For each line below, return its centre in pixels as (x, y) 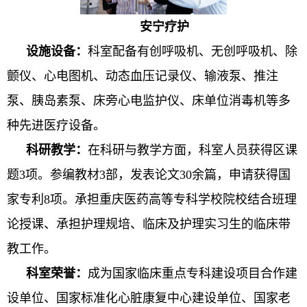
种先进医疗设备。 (56, 125)
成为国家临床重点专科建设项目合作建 (192, 273)
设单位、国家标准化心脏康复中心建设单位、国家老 (149, 298)
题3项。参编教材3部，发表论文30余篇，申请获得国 (149, 174)
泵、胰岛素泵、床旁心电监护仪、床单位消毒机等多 (149, 100)
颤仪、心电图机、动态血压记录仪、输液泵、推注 (143, 76)
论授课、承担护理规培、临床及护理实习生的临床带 (149, 224)
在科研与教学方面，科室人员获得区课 (192, 150)
